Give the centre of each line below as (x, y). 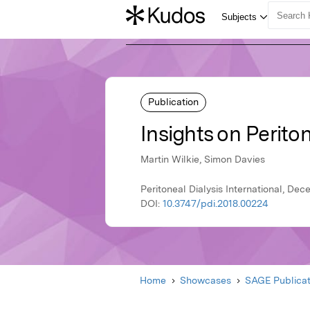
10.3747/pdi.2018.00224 (216, 204)
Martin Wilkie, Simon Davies (203, 159)
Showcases (206, 281)
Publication (173, 101)
